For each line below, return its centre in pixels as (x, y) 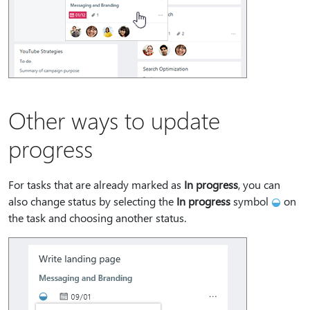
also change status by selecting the (92, 201)
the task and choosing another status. (97, 218)
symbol (251, 201)
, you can (259, 184)
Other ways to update (114, 120)
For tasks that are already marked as (96, 184)
